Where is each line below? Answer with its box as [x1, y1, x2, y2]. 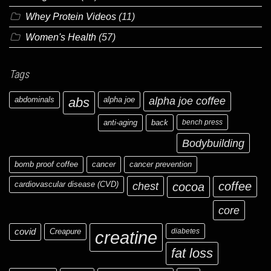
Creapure [50, 226, 81, 236]
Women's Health [25, 31, 96, 42]
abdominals [15, 94, 54, 104]
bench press [182, 117, 223, 126]
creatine [95, 227, 157, 247]
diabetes [171, 226, 200, 235]
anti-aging [103, 117, 137, 127]
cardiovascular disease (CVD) [15, 179, 119, 189]
